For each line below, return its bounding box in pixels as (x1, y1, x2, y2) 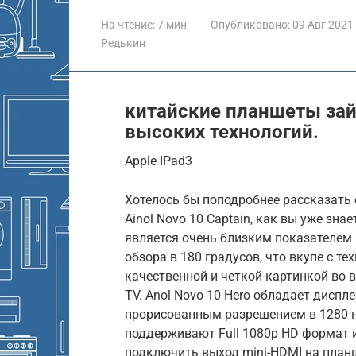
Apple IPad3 (125, 153, 192, 168)
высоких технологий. (125, 120, 319, 143)
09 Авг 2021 (292, 17, 354, 31)
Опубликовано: (211, 17, 290, 31)
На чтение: (101, 17, 155, 31)
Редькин (101, 36, 145, 49)
